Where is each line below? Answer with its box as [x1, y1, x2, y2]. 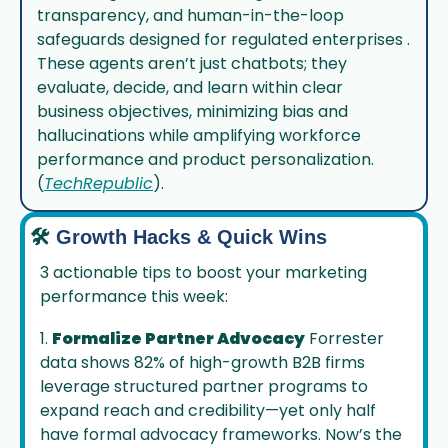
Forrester [305, 327, 384, 350]
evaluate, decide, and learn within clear [37, 76, 343, 99]
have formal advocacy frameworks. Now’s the [40, 423, 402, 446]
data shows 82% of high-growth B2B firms [40, 351, 365, 374]
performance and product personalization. [37, 148, 374, 171]
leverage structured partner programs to [40, 375, 368, 398]
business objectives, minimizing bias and [37, 100, 348, 123]
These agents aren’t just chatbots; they [37, 52, 347, 75]
